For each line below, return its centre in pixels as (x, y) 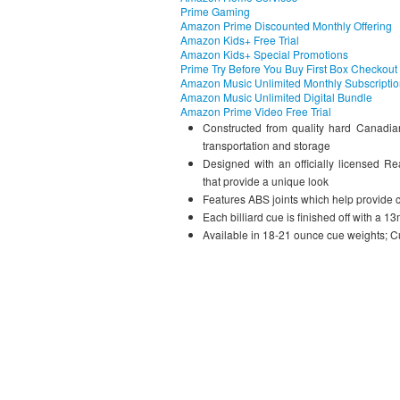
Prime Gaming (215, 11)
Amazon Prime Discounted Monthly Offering (286, 25)
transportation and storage (267, 145)
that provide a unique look (266, 181)
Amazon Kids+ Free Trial (240, 40)
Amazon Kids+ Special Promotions (264, 54)
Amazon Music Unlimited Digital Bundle (276, 97)
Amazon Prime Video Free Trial (256, 111)
